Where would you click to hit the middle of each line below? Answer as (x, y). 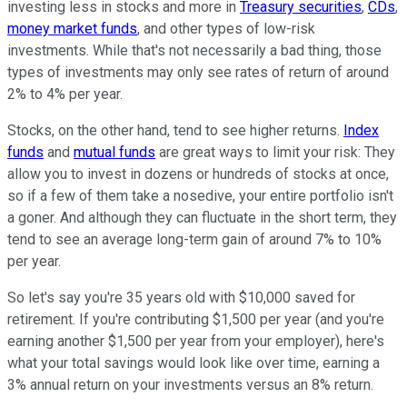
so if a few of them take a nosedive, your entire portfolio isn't (200, 195)
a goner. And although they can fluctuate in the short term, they (202, 217)
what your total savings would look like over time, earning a (194, 362)
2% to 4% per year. (65, 94)
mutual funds (114, 152)
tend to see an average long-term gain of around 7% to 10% (194, 239)
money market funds (72, 28)
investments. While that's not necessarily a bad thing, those (194, 50)
